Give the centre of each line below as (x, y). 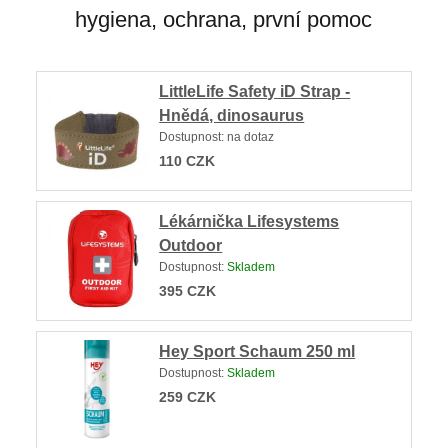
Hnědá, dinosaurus (232, 115)
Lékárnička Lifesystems (249, 221)
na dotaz (251, 136)
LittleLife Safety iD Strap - (255, 91)
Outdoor (191, 245)
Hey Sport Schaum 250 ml (257, 351)
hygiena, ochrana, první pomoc (224, 19)
